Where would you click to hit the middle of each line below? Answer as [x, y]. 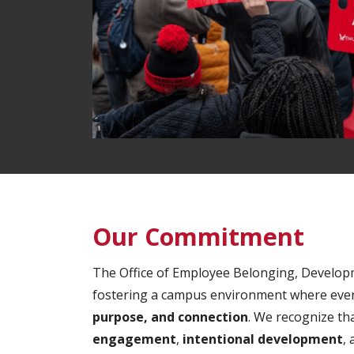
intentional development [263, 339]
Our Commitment [198, 237]
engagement [134, 339]
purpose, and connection [170, 317]
